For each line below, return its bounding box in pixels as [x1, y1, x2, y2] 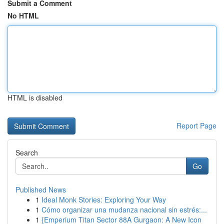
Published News [15, 184, 66, 194]
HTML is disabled [7, 92, 62, 102]
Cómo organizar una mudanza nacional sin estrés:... [41, 204, 207, 214]
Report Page [176, 120, 216, 130]
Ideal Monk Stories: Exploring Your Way [41, 194, 166, 204]
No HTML [7, 10, 39, 20]
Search [15, 147, 38, 157]
